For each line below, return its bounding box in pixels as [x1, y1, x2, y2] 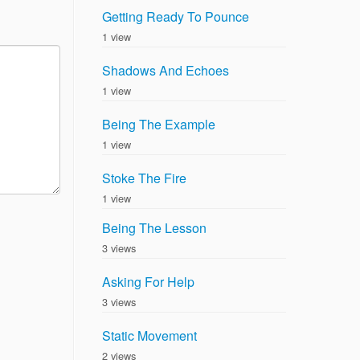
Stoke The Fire [102, 169, 186, 188]
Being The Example [102, 115, 215, 134]
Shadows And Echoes [102, 61, 229, 80]
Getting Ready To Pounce [102, 7, 249, 27]
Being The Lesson [102, 219, 207, 238]
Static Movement [102, 326, 197, 346]
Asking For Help [102, 272, 194, 292]
